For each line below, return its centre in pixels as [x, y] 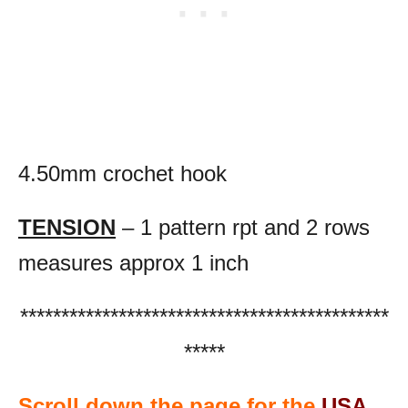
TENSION [67, 227]
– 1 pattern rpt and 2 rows [243, 227]
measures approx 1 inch [133, 262]
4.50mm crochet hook [122, 173]
